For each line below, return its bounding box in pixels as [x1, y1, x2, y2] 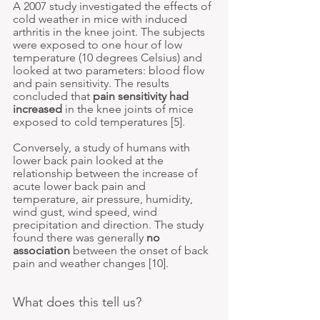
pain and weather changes [13, 256, 146, 271]
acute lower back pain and [13, 179, 149, 194]
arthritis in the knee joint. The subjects [13, 25, 208, 39]
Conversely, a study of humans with [13, 141, 193, 155]
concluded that [13, 89, 93, 104]
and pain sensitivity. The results [13, 76, 172, 91]
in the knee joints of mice [62, 102, 196, 116]
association [13, 244, 70, 258]
